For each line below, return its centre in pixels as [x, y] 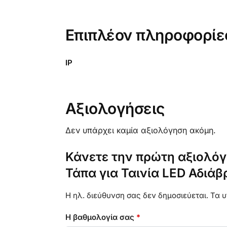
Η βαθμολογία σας [101, 217]
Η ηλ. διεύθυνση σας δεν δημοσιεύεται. [137, 195]
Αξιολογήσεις [115, 108]
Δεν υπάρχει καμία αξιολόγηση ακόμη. [140, 130]
